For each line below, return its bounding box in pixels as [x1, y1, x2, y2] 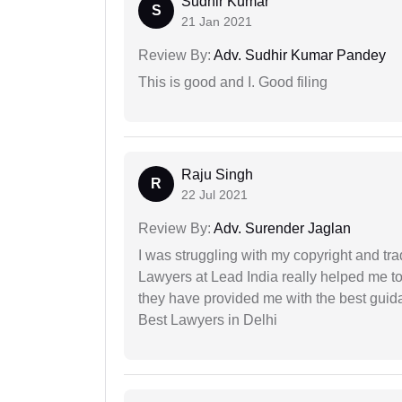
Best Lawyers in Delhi [138, 312, 277, 328]
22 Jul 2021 [181, 188, 248, 203]
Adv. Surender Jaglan [211, 221, 351, 237]
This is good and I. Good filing [138, 74, 328, 91]
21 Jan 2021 [181, 14, 252, 30]
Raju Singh [181, 167, 253, 183]
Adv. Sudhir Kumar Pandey [211, 48, 386, 64]
